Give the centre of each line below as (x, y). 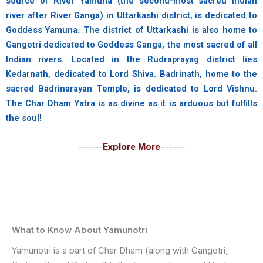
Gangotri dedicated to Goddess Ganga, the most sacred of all (131, 45)
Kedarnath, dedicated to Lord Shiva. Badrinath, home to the (131, 74)
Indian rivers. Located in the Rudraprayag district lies (131, 60)
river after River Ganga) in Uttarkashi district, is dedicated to (131, 16)
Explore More (131, 147)
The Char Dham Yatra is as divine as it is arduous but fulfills (131, 104)
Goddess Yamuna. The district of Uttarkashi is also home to (131, 30)
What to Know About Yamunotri (80, 230)
